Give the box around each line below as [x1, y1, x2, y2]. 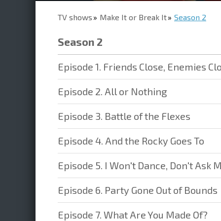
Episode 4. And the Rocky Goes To [58, 135, 204, 147]
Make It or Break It [100, 12, 167, 22]
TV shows [58, 12, 92, 22]
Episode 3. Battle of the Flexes [58, 110, 190, 122]
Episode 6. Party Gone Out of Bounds [58, 184, 218, 196]
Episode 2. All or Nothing [58, 85, 167, 97]
